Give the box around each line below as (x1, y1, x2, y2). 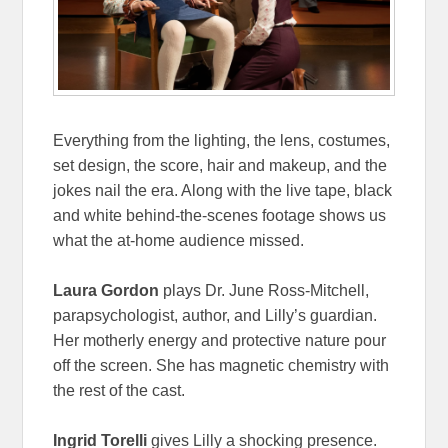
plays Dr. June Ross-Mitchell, (159, 281, 370, 299)
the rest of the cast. (53, 381, 186, 399)
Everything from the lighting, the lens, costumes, (53, 131, 391, 149)
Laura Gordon (53, 281, 160, 299)
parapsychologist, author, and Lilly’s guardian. (53, 306, 378, 324)
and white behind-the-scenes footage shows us (53, 206, 387, 224)
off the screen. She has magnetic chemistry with (53, 356, 390, 374)
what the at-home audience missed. (53, 231, 305, 249)
